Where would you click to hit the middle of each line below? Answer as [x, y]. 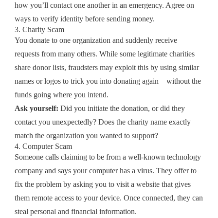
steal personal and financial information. [76, 211]
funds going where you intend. [62, 94]
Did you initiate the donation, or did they [122, 108]
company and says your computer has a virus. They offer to [106, 170]
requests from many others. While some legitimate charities [105, 54]
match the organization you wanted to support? [86, 135]
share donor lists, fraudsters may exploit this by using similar [107, 67]
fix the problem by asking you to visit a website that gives [103, 184]
